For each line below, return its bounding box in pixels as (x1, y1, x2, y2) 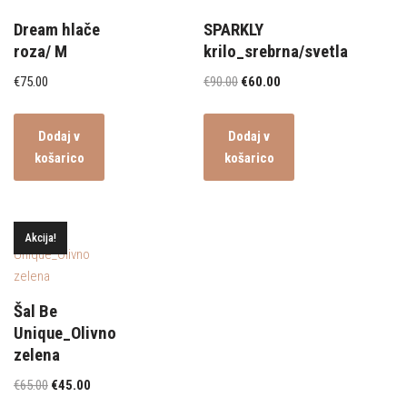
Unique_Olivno (14, 323, 116, 343)
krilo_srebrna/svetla (203, 41, 348, 62)
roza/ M (14, 41, 67, 62)
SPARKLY (203, 19, 263, 40)
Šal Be (14, 301, 57, 322)
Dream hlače (14, 19, 100, 40)
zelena (14, 344, 60, 365)
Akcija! (25, 230, 56, 244)
